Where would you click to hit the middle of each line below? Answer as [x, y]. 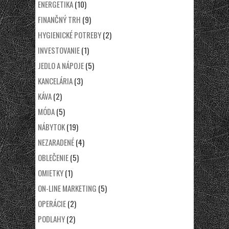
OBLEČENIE [53, 157]
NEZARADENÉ [56, 142]
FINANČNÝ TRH [59, 19]
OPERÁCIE [52, 203]
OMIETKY [51, 173]
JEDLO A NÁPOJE [61, 65]
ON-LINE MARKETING [67, 188]
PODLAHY [51, 219]
